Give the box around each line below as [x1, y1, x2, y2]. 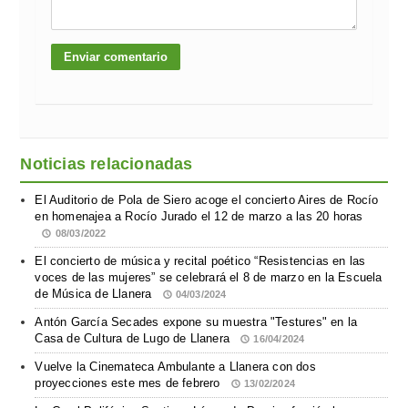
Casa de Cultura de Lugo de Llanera [35, 331, 234, 345]
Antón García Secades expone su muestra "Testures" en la [35, 314, 358, 329]
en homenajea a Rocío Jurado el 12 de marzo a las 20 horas [35, 209, 363, 223]
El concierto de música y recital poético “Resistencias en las [35, 253, 366, 268]
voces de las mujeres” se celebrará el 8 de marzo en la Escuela [35, 270, 382, 284]
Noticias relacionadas [20, 154, 193, 173]
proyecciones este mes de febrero [35, 375, 224, 390]
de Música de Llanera [35, 286, 156, 301]
